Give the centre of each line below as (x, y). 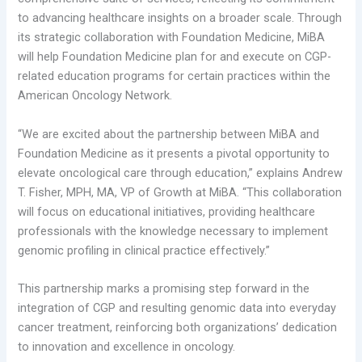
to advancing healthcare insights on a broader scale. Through (180, 18)
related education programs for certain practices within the (175, 76)
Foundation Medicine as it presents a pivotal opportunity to (174, 153)
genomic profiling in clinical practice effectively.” (144, 250)
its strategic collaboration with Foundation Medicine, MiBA (172, 38)
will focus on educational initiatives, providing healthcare (167, 211)
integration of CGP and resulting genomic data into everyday (177, 308)
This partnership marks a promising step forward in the (164, 289)
